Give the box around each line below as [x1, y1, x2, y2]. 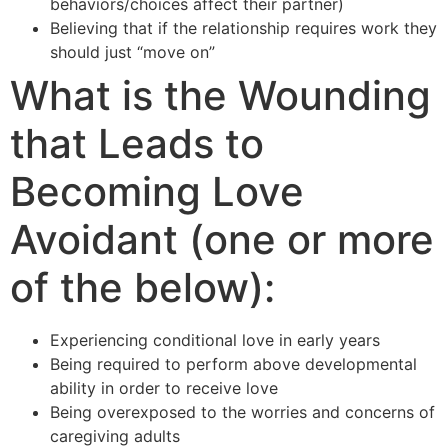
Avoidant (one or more [10, 215, 434, 265]
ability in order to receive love [50, 378, 278, 399]
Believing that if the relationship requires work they [50, 18, 437, 39]
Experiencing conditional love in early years [50, 330, 380, 351]
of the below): [10, 263, 275, 313]
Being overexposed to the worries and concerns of [50, 402, 435, 423]
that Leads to [10, 119, 264, 169]
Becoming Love [10, 167, 304, 217]
